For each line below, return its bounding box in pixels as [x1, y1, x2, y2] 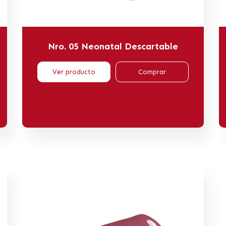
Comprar [138, 68, 166, 76]
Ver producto [52, 68, 95, 76]
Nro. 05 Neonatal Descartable [48, 40, 178, 52]
